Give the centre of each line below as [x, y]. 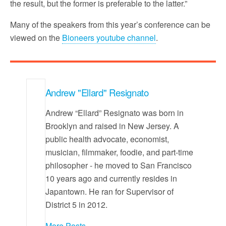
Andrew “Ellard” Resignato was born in [114, 112]
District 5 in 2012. [76, 204]
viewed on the [36, 37]
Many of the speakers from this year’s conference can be [110, 24]
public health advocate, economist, [107, 139]
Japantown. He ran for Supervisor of [109, 191]
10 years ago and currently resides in [111, 178]
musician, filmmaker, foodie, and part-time [119, 152]
